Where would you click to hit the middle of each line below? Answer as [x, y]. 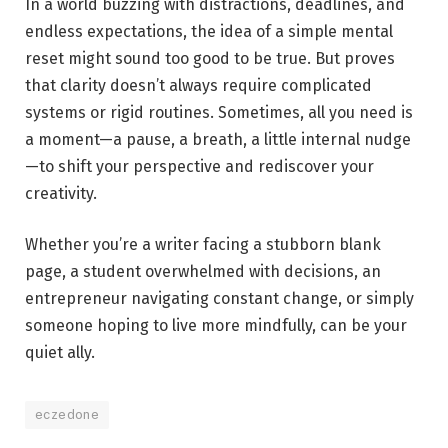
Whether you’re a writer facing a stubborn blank [203, 245]
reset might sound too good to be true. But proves [210, 58]
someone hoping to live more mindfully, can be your [216, 326]
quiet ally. [60, 353]
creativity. [61, 193]
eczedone [67, 415]
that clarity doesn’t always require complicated [198, 85]
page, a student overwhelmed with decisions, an [203, 272]
